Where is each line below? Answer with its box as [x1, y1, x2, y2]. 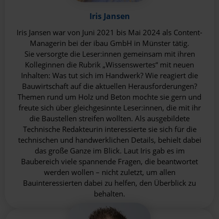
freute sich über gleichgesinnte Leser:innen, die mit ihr [18, 103, 201, 113]
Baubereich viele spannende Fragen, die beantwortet [21, 156, 198, 167]
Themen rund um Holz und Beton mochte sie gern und [18, 92, 201, 102]
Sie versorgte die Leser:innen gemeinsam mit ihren [24, 49, 195, 59]
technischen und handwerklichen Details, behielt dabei [18, 135, 201, 145]
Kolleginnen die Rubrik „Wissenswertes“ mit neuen [25, 60, 194, 70]
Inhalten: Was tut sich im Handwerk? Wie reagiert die [21, 70, 198, 81]
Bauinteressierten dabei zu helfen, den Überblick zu [23, 178, 196, 188]
